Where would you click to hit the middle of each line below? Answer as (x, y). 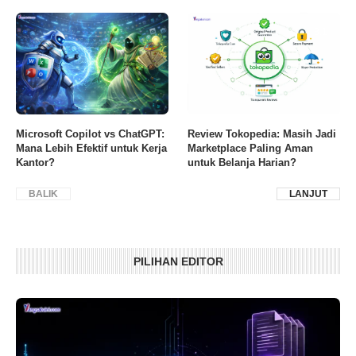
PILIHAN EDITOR (178, 262)
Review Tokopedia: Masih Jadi (262, 134)
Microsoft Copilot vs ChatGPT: (90, 134)
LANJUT (308, 194)
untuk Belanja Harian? (242, 163)
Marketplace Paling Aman (251, 149)
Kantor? (35, 163)
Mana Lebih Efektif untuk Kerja (91, 149)
